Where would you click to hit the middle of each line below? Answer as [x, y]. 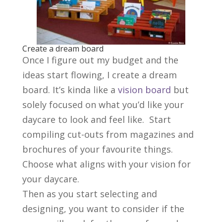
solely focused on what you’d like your [103, 105]
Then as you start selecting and [89, 194]
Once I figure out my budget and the [100, 60]
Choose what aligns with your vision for [106, 164]
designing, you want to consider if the [103, 209]
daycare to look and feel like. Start [96, 120]
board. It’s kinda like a [70, 90]
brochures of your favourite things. [97, 149]
